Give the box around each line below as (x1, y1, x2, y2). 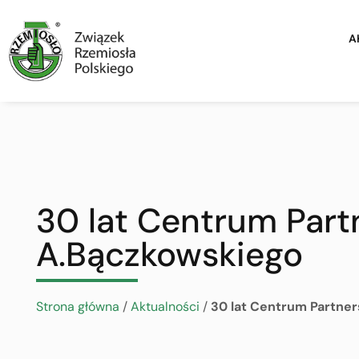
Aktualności (130, 298, 200, 315)
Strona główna (35, 298, 119, 315)
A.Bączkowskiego (35, 232, 303, 276)
